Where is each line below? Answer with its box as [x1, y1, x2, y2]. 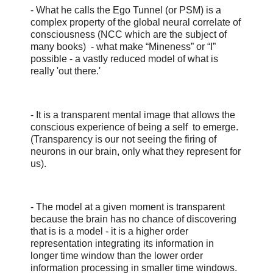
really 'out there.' [30, 66, 101, 77]
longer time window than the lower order [30, 250, 203, 261]
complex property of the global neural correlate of [30, 17, 241, 28]
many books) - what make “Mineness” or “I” [30, 41, 216, 52]
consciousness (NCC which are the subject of [30, 29, 227, 40]
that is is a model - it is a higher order [30, 226, 188, 237]
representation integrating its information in [30, 238, 214, 249]
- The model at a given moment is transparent [30, 202, 225, 213]
